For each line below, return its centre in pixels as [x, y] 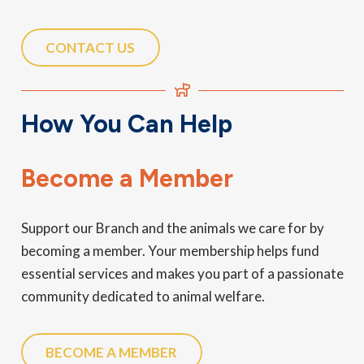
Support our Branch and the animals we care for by [172, 228]
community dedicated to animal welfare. [143, 297]
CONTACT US [91, 47]
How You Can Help [126, 124]
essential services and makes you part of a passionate [182, 274]
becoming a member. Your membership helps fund [170, 251]
